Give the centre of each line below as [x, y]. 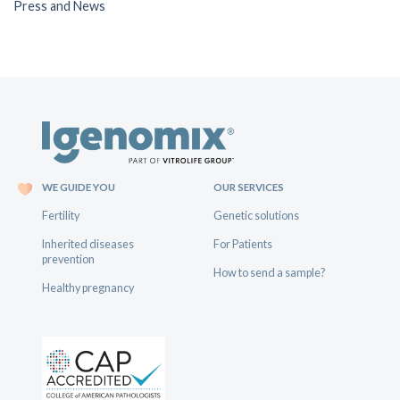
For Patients [242, 244]
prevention [69, 259]
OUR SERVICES [248, 187]
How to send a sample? [269, 273]
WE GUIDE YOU [79, 187]
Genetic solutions [256, 216]
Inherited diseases [88, 244]
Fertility [61, 216]
